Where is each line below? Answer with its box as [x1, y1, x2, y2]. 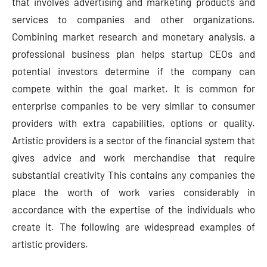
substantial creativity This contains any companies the [12, 169, 255, 181]
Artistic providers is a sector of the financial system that [12, 134, 255, 147]
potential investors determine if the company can [12, 65, 255, 77]
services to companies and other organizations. [12, 13, 255, 26]
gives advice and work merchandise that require [12, 151, 255, 164]
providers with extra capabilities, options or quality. [12, 117, 255, 129]
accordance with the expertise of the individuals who [12, 203, 255, 216]
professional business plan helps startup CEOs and [12, 48, 255, 60]
